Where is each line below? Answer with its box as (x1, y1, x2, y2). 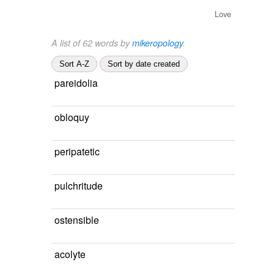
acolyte (54, 247, 86, 261)
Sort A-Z (59, 59, 89, 68)
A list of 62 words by (51, 37, 132, 49)
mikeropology (132, 37, 183, 49)
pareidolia (54, 76, 98, 89)
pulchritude (54, 179, 103, 192)
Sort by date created (108, 59, 180, 68)
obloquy (54, 110, 89, 124)
